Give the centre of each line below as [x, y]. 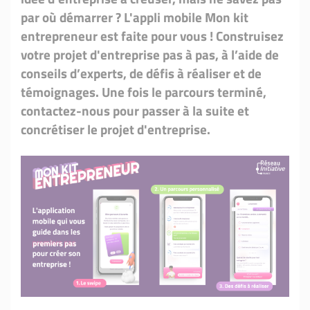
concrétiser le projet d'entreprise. [116, 129]
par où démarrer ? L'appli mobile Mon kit [135, 17]
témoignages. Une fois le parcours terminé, [144, 92]
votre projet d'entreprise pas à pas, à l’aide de [150, 55]
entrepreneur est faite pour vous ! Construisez [152, 36]
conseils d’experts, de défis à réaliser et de [141, 73]
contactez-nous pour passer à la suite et [135, 111]
